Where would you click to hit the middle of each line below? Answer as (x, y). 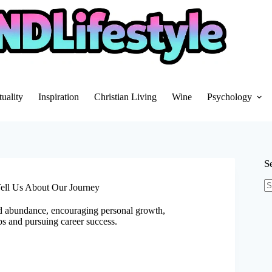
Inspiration (59, 97)
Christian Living (126, 97)
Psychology (230, 97)
